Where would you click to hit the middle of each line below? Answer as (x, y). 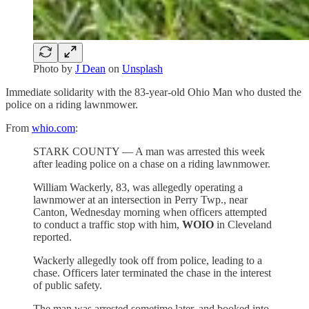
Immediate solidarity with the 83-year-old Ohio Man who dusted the (153, 92)
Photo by (54, 69)
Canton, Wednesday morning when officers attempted (150, 212)
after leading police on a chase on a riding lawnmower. (152, 164)
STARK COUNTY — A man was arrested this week (149, 152)
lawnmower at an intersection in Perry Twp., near (140, 200)
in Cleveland (243, 225)
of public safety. (68, 286)
